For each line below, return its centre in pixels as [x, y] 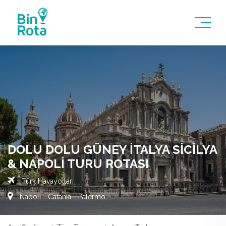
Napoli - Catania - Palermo [62, 197]
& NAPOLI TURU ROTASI [78, 164]
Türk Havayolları [47, 181]
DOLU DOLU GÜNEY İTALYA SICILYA [112, 150]
